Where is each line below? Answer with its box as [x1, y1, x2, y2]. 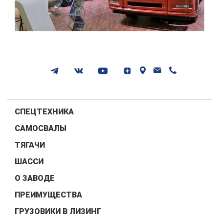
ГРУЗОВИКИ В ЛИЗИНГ [15, 206, 101, 216]
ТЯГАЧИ [15, 140, 45, 150]
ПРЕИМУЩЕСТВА [15, 190, 82, 199]
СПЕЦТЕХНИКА [15, 107, 74, 116]
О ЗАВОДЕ [15, 173, 55, 183]
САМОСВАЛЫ [15, 123, 66, 133]
